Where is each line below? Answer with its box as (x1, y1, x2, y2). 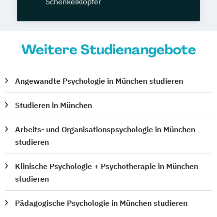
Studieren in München (15, 100, 93, 110)
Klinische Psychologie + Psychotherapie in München (15, 161, 199, 171)
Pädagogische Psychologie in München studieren (15, 198, 188, 208)
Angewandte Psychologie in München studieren (15, 76, 184, 86)
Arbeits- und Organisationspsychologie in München (15, 124, 196, 134)
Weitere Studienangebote (21, 40, 196, 59)
